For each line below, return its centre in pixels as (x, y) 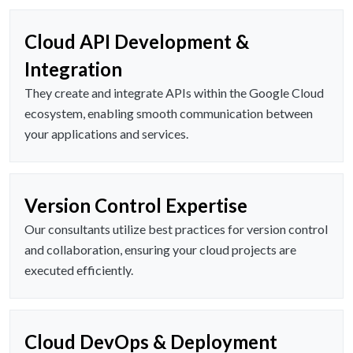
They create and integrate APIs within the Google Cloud (174, 93)
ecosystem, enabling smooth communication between (169, 113)
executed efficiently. (79, 270)
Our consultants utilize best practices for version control (176, 229)
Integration (73, 69)
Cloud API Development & (137, 42)
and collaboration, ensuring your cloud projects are (160, 250)
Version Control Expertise (136, 206)
